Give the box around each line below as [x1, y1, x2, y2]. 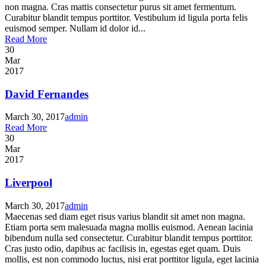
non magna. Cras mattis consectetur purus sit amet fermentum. [5, 1, 236, 12]
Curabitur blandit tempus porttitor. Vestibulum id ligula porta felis [5, 12, 248, 23]
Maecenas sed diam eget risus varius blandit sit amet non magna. [5, 211, 245, 221]
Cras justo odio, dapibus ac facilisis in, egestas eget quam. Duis [5, 243, 240, 254]
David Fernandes [5, 87, 88, 100]
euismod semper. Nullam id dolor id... [5, 23, 145, 33]
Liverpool [5, 176, 52, 189]
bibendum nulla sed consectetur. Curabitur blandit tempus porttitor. [5, 232, 253, 243]
